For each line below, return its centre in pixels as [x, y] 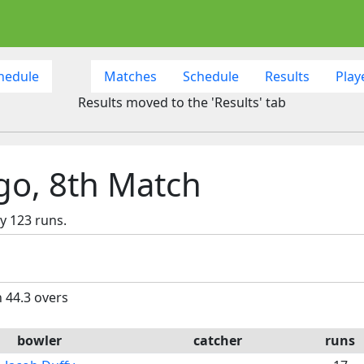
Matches [130, 76]
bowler [39, 340]
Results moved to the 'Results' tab [182, 102]
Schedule [210, 76]
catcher [218, 340]
